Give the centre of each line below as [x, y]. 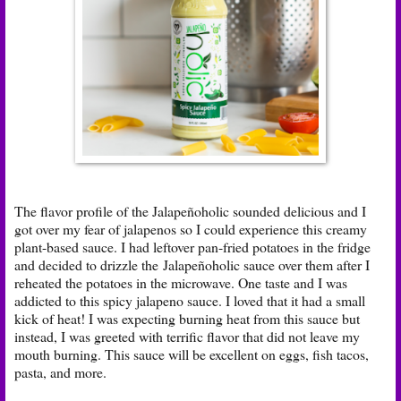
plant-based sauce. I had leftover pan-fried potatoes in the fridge [192, 247]
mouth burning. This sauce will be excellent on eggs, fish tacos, [192, 354]
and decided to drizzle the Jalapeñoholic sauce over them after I [192, 265]
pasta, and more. [60, 372]
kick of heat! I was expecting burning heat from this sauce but [187, 319]
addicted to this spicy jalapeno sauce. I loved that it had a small [190, 301]
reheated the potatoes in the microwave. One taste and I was [181, 283]
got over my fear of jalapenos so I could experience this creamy [191, 229]
